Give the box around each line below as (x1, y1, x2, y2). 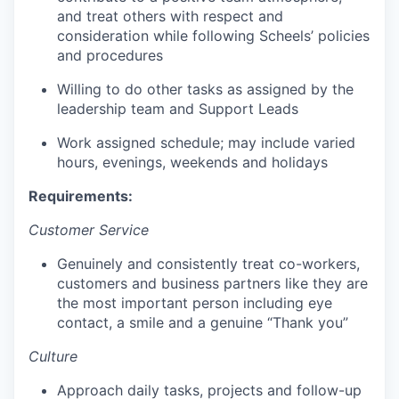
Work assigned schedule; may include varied (57, 134, 355, 151)
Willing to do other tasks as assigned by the (57, 80, 354, 98)
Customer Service (28, 221, 149, 239)
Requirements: (28, 187, 133, 205)
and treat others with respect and (57, 7, 283, 25)
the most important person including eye (57, 294, 332, 312)
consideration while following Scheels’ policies (57, 27, 370, 45)
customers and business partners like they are (57, 274, 368, 292)
